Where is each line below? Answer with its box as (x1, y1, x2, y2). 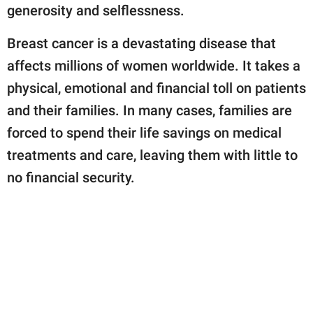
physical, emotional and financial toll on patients (7, 79, 306, 96)
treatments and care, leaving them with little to (7, 146, 298, 163)
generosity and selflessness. (7, 1, 184, 19)
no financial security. (7, 168, 135, 186)
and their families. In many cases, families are (7, 101, 292, 119)
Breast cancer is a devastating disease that (7, 34, 276, 52)
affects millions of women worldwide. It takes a (7, 57, 300, 74)
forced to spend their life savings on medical (7, 124, 282, 141)
